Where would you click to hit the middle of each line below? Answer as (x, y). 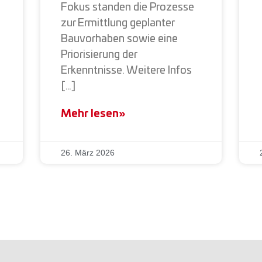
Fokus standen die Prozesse (128, 7)
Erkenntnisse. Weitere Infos (127, 70)
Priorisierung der (99, 55)
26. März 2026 (88, 152)
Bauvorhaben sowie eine (120, 39)
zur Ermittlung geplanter (118, 23)
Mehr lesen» (93, 114)
